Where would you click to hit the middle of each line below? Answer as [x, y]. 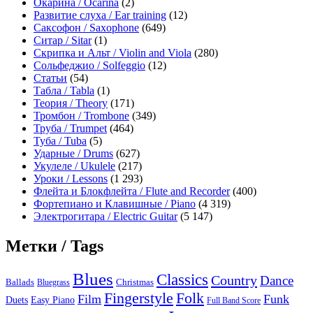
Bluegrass [53, 283]
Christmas [135, 283]
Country [234, 281]
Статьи [50, 78]
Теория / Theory [71, 103]
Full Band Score [234, 301]
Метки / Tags [54, 246]
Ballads [20, 282]
